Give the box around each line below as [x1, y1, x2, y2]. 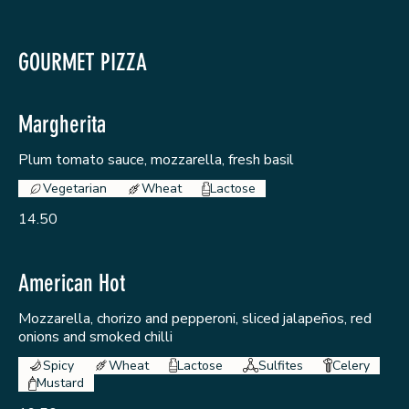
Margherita [18, 110, 106, 140]
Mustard [36, 374, 84, 393]
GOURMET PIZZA [18, 48, 147, 78]
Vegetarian [43, 180, 107, 198]
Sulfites [258, 356, 304, 374]
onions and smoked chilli [18, 326, 173, 347]
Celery [331, 356, 370, 374]
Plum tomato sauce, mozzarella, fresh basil [18, 150, 294, 171]
